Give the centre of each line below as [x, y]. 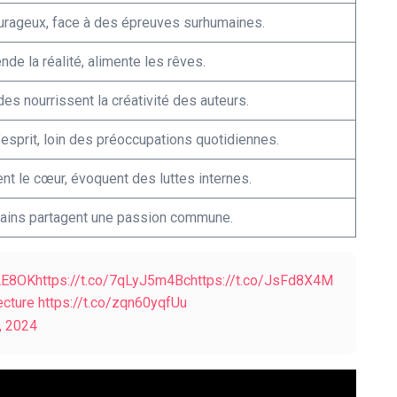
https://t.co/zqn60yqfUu [113, 303]
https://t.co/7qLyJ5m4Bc [113, 281]
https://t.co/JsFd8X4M [262, 281]
